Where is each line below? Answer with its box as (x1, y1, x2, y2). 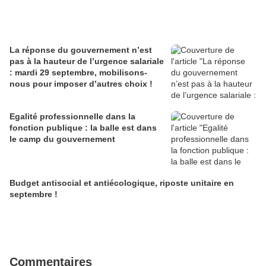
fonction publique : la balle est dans (9, 123, 157, 133)
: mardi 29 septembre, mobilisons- (9, 68, 147, 78)
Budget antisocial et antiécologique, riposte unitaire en (9, 178, 234, 188)
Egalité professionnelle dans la (9, 112, 135, 122)
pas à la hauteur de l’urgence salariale (9, 56, 164, 66)
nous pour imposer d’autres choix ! (9, 79, 153, 89)
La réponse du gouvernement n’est (9, 45, 152, 55)
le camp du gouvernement (9, 134, 115, 144)
